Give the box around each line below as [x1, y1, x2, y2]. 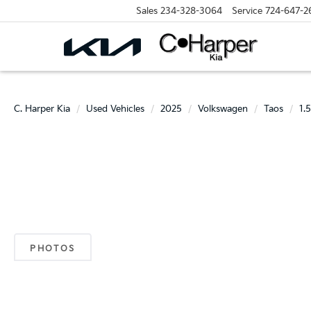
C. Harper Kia [14, 103, 70, 115]
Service [232, 5, 262, 17]
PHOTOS [30, 244, 76, 255]
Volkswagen [198, 103, 248, 115]
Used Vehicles [86, 103, 144, 115]
